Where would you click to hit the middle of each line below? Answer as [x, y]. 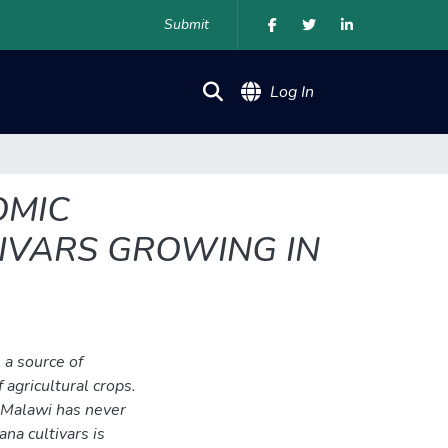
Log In [292, 92]
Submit [186, 24]
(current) [344, 91]
